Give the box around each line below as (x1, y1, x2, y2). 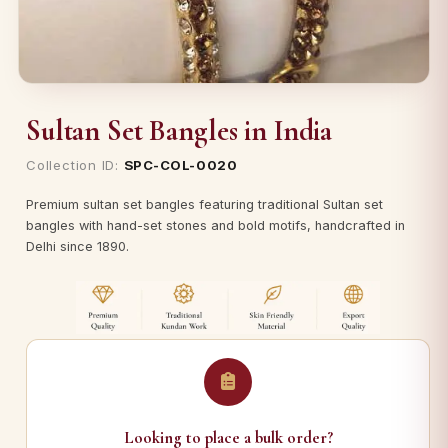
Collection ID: (26, 156, 124, 173)
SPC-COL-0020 (123, 156, 238, 173)
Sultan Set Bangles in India (26, 112, 333, 148)
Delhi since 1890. (26, 238, 129, 254)
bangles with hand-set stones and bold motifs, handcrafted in (26, 217, 405, 233)
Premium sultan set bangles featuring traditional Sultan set (26, 196, 383, 212)
